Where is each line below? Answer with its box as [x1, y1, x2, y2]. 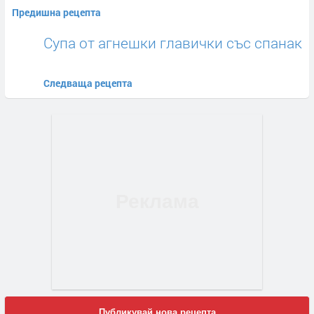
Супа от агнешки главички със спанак [43, 33, 302, 53]
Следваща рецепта [43, 76, 132, 90]
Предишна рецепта [12, 6, 101, 20]
